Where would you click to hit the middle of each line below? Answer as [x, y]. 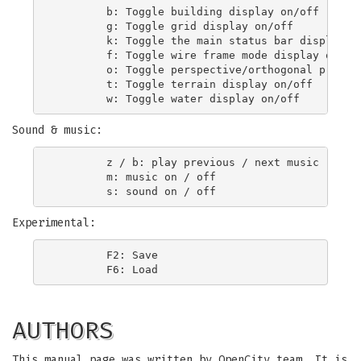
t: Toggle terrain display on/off [184, 84]
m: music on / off [135, 176]
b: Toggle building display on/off [187, 11]
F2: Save [106, 255]
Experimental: [54, 223]
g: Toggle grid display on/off [174, 26]
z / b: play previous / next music [187, 162]
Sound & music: [57, 130]
